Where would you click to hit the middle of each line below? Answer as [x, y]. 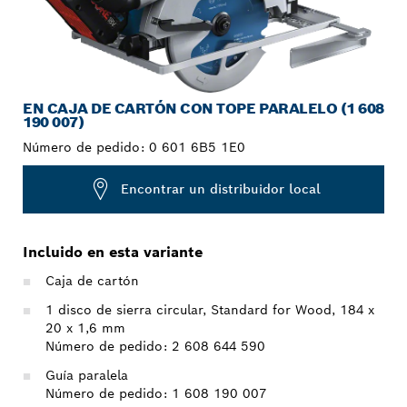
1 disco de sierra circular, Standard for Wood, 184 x [210, 309]
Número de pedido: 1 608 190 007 [156, 393]
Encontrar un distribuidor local [220, 189]
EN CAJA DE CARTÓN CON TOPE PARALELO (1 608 [203, 108]
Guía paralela [87, 375]
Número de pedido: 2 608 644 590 [155, 346]
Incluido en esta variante [113, 252]
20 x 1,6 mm [85, 328]
